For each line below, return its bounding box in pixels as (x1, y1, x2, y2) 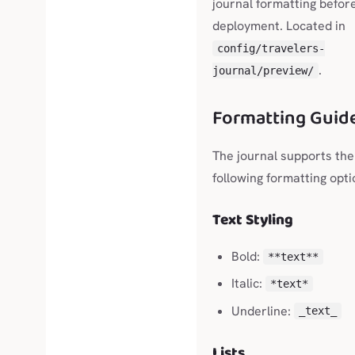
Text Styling (212, 207, 293, 233)
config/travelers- (216, 42, 325, 55)
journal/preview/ (212, 64, 314, 78)
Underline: (231, 302, 294, 319)
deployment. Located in (212, 17, 345, 35)
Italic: (231, 275, 265, 292)
